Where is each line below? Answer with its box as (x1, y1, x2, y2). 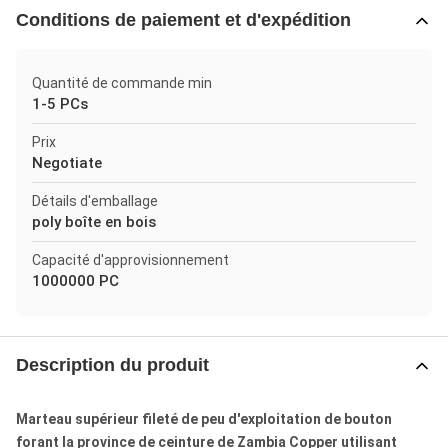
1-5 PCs (32, 95, 88, 113)
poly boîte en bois (32, 213, 156, 231)
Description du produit (16, 355, 209, 375)
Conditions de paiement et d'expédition (16, 10, 351, 30)
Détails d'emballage (32, 193, 158, 209)
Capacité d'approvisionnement (32, 252, 229, 268)
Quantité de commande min (32, 75, 212, 91)
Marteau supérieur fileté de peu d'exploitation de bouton (16, 411, 392, 427)
